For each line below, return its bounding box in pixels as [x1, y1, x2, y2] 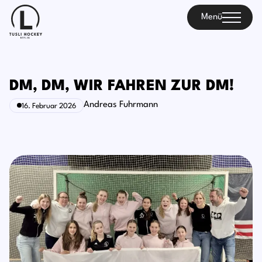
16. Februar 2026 [22, 102, 76, 110]
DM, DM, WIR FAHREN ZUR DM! [9, 79, 234, 94]
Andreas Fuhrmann [84, 101, 158, 109]
